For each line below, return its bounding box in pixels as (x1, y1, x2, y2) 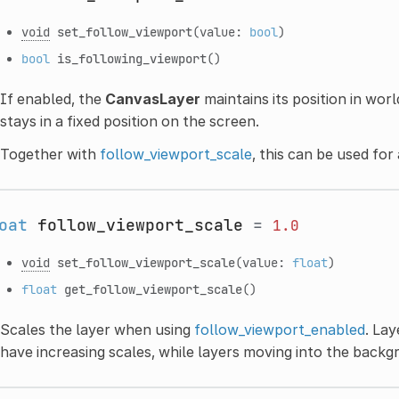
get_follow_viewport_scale (63, 280, 242, 297)
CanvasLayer (104, 89, 200, 108)
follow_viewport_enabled (193, 320, 365, 338)
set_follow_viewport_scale (56, 253, 235, 271)
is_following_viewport (56, 49, 207, 67)
